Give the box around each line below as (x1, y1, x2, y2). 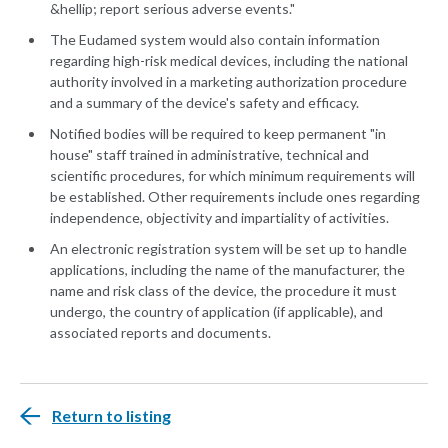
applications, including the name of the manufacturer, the (50, 261, 405, 279)
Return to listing (52, 406, 171, 426)
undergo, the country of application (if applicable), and (50, 303, 383, 321)
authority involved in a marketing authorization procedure (50, 73, 407, 91)
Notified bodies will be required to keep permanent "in (50, 125, 386, 143)
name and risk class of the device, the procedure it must (50, 282, 397, 300)
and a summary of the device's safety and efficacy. (50, 94, 359, 112)
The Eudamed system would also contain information (50, 31, 380, 49)
